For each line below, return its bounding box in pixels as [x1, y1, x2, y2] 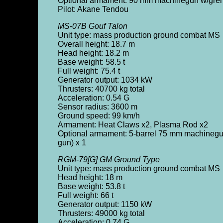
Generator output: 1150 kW [57, 200, 152, 209]
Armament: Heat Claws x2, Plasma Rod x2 [57, 120, 208, 129]
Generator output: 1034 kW [57, 76, 152, 84]
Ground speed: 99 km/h [57, 111, 140, 120]
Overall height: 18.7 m [57, 40, 135, 48]
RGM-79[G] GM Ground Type [57, 155, 160, 164]
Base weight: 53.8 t [57, 182, 125, 191]
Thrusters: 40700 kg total [57, 85, 145, 93]
